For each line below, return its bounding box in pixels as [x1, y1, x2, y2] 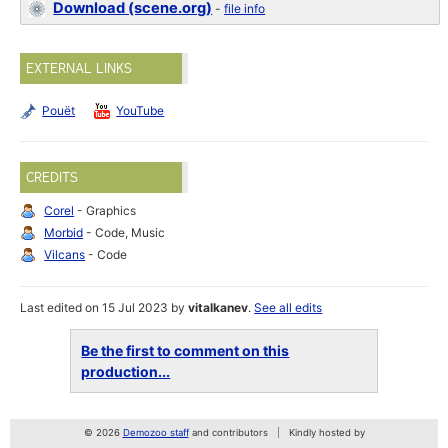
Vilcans [44, 247, 86, 263]
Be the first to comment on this [81, 342, 290, 360]
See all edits [254, 300, 323, 316]
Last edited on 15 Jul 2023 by [20, 300, 189, 316]
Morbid [44, 225, 84, 241]
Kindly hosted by [288, 427, 365, 439]
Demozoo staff [122, 427, 189, 439]
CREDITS [26, 169, 79, 186]
